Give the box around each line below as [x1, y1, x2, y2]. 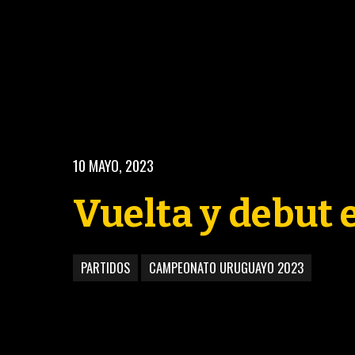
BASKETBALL [87, 273, 163, 298]
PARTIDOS [81, 258, 130, 278]
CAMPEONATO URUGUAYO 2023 [149, 258, 303, 278]
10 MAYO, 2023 [73, 154, 154, 176]
